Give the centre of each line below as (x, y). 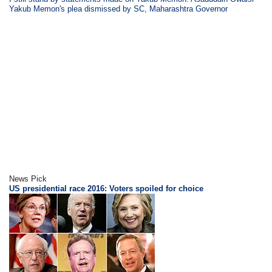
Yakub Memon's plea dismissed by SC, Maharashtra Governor (119, 9)
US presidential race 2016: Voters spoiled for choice (107, 189)
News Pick (28, 179)
